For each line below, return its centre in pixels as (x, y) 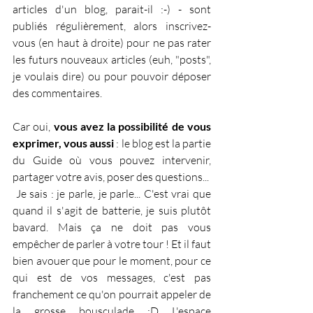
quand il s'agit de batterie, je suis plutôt (112, 210)
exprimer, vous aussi (64, 143)
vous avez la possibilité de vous (132, 126)
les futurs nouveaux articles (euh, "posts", (112, 59)
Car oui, (33, 126)
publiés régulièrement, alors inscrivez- (112, 26)
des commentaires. (57, 93)
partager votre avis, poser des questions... (111, 176)
